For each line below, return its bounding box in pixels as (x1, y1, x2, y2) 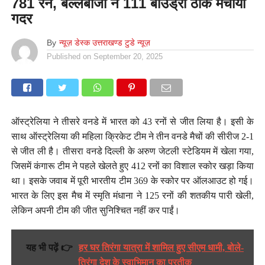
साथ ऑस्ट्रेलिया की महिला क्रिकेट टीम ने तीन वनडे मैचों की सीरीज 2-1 (11, 131, 254, 141)
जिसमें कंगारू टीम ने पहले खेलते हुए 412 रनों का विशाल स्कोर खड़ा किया (11, 160, 254, 171)
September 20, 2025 (93, 51, 163, 61)
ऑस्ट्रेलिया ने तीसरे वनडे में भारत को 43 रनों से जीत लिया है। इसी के (11, 116, 254, 127)
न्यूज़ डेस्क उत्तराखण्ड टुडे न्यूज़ (59, 37, 150, 47)
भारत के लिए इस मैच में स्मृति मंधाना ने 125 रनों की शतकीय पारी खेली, (11, 190, 254, 201)
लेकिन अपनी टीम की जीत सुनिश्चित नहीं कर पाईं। (11, 205, 180, 215)
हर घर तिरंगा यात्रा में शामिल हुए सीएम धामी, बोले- (78, 243, 244, 253)
